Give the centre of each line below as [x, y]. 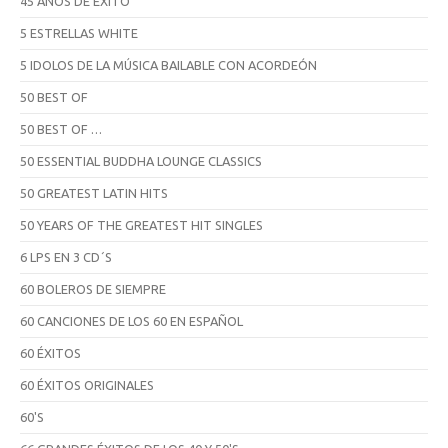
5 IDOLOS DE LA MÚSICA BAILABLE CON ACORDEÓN [168, 64]
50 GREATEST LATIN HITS [94, 192]
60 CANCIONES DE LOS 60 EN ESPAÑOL [131, 320]
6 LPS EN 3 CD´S [66, 256]
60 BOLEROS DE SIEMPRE [93, 288]
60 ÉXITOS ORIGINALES [87, 384]
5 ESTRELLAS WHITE [79, 32]
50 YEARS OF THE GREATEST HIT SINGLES [141, 224]
